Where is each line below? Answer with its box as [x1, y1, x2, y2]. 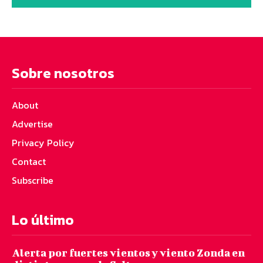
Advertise [12, 116, 53, 131]
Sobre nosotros [12, 62, 114, 83]
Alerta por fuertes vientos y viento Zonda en [12, 246, 245, 259]
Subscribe [12, 173, 53, 187]
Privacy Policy [12, 135, 75, 150]
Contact [12, 154, 46, 168]
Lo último [12, 209, 74, 230]
